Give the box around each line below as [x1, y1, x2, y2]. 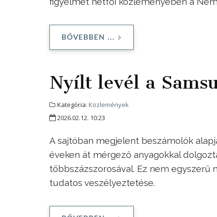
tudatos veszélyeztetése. [49, 177, 155, 188]
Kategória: [56, 100, 89, 109]
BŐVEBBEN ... [62, 33, 115, 41]
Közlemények [89, 100, 129, 109]
